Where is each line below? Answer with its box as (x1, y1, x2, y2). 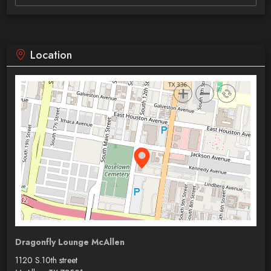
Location (30, 47, 72, 63)
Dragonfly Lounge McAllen (15, 235, 125, 248)
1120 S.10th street (15, 253, 77, 266)
